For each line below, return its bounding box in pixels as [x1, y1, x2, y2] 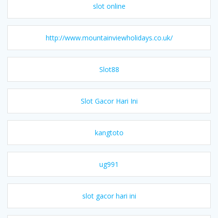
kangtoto [94, 127, 124, 137]
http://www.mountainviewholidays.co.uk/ [45, 33, 173, 42]
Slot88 [99, 64, 119, 74]
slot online [92, 1, 126, 11]
